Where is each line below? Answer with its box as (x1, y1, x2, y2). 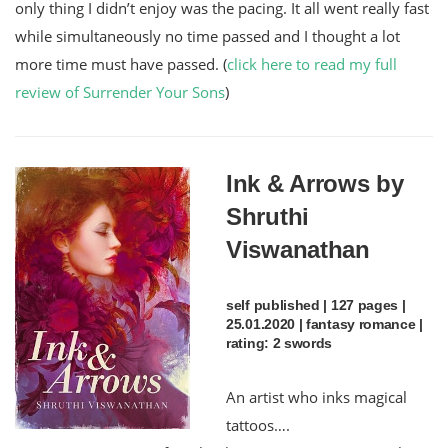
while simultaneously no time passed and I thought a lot (15, 25, 400, 46)
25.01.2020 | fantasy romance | (226, 315, 423, 332)
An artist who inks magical (226, 386, 407, 407)
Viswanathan (226, 235, 370, 263)
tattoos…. (226, 414, 290, 435)
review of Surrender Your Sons (15, 81, 225, 102)
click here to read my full (227, 53, 397, 74)
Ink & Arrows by (226, 169, 404, 197)
